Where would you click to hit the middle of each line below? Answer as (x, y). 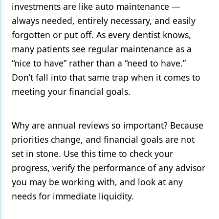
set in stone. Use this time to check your (92, 153)
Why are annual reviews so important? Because (108, 125)
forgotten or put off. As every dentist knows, (101, 35)
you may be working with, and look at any (97, 182)
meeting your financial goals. (71, 91)
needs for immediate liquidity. (73, 196)
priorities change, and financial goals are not (103, 139)
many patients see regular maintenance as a (102, 49)
